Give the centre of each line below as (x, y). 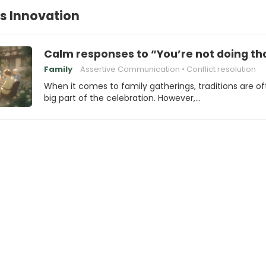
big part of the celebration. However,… (122, 98)
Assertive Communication (130, 69)
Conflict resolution (221, 69)
